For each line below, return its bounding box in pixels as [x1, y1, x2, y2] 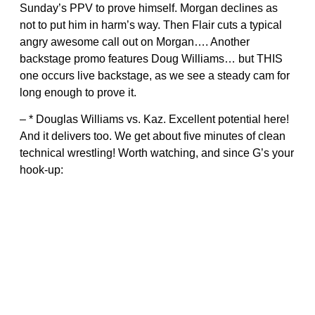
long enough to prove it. [20, 86, 136, 99]
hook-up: [20, 164, 63, 176]
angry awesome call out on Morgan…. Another [20, 36, 250, 49]
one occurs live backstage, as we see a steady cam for [20, 70, 290, 82]
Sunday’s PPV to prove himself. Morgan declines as [20, 2, 278, 15]
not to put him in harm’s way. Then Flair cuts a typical [20, 19, 282, 32]
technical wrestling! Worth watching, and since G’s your [20, 147, 294, 160]
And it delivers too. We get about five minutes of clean [20, 130, 285, 143]
